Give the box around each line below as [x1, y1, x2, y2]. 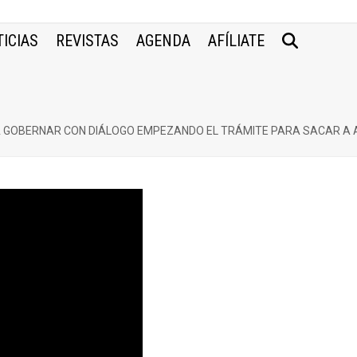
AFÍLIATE [208, 31, 265, 50]
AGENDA [136, 31, 191, 50]
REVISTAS [56, 31, 120, 50]
